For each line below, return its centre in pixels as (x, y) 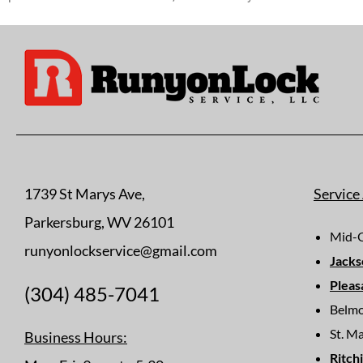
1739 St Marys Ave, (85, 194)
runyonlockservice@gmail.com (121, 251)
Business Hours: (76, 337)
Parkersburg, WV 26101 (99, 222)
